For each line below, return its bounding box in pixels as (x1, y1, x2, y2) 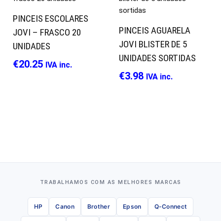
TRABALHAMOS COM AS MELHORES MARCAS (39, 179, 182, 185)
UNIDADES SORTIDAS (119, 53, 196, 64)
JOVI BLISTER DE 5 (119, 39, 187, 50)
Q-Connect (154, 203, 187, 210)
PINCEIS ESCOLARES (13, 13, 88, 24)
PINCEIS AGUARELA (119, 25, 190, 36)
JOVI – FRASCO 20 (13, 27, 81, 38)
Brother (87, 203, 110, 210)
